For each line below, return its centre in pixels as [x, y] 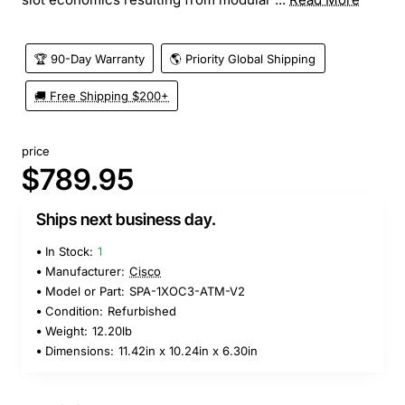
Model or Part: [85, 292]
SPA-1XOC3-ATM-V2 [187, 292]
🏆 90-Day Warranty [90, 58]
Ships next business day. [126, 220]
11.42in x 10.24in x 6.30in [188, 351]
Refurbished [142, 311]
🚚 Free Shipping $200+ [102, 96]
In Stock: [69, 252]
